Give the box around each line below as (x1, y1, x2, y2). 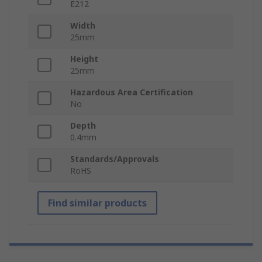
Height (70, 53, 98, 65)
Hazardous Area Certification (70, 87, 193, 98)
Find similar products (48, 196, 147, 210)
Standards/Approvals (70, 153, 159, 165)
